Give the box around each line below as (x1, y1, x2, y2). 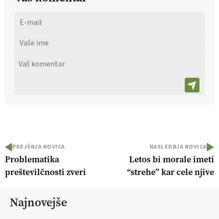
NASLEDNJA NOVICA (150, 142, 207, 151)
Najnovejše (10, 194, 67, 210)
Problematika (5, 153, 59, 165)
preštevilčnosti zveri (5, 166, 86, 178)
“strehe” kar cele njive (127, 166, 214, 178)
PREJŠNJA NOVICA (12, 142, 65, 151)
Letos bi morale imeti (129, 153, 214, 165)
